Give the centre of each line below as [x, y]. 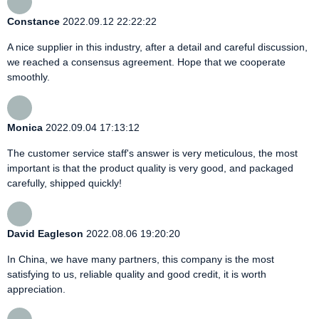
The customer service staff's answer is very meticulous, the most [152, 153]
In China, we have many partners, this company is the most [141, 260]
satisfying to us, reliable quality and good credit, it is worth [137, 274]
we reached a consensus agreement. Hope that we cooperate [146, 62]
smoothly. [28, 77]
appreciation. [36, 289]
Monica [25, 128]
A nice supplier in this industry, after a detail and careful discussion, [157, 47]
